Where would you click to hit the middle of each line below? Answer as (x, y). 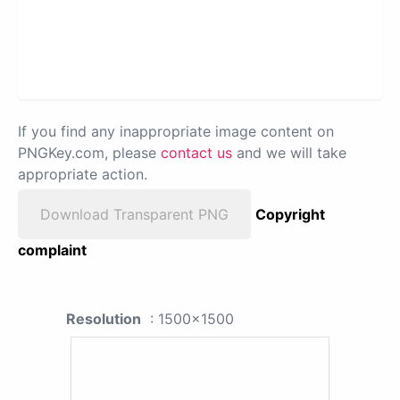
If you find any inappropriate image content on (176, 131)
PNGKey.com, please (89, 153)
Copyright (290, 214)
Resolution (104, 319)
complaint (52, 250)
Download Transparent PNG (134, 214)
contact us (196, 153)
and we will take (289, 153)
